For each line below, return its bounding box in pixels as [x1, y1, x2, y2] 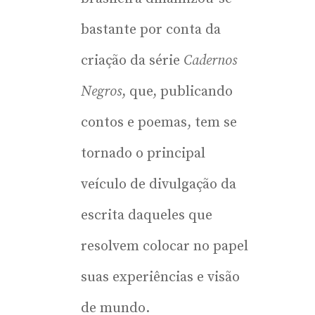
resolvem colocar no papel [81, 237, 248, 255]
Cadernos [184, 51, 237, 70]
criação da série [81, 51, 184, 70]
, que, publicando [122, 82, 233, 101]
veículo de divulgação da [81, 175, 236, 193]
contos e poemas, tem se [81, 113, 237, 131]
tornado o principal [81, 144, 205, 162]
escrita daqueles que [81, 206, 212, 224]
